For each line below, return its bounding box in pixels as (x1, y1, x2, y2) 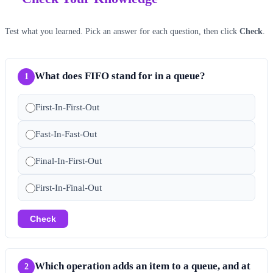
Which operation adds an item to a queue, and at (35, 260, 250, 272)
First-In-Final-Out (35, 182, 102, 193)
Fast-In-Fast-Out (35, 129, 97, 139)
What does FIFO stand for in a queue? (35, 69, 205, 82)
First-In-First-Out (35, 102, 99, 112)
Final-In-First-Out (35, 155, 102, 166)
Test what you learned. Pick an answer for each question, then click (5, 26, 239, 36)
